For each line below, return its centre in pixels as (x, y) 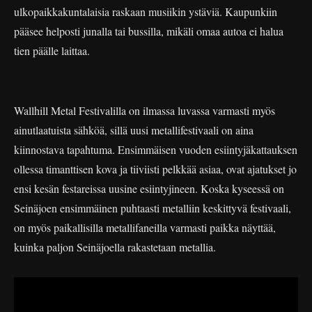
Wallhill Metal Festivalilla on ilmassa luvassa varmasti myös (145, 110)
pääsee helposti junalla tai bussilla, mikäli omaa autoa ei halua (149, 31)
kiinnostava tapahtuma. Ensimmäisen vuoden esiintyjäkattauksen (156, 149)
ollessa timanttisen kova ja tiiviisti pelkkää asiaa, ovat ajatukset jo (155, 169)
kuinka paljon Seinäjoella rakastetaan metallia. (115, 247)
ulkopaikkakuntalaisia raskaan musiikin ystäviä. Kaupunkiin (146, 11)
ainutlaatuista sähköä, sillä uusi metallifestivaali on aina (134, 130)
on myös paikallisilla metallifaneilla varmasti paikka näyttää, (145, 227)
